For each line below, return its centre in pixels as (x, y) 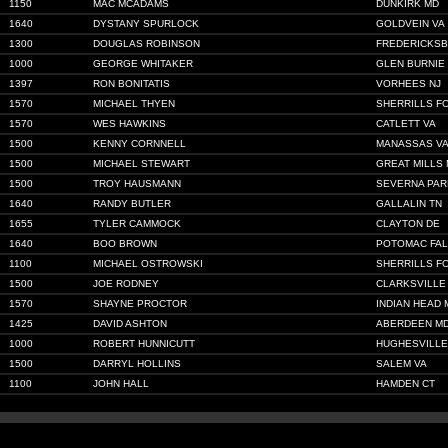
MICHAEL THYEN (134, 103)
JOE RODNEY (126, 283)
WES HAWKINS (129, 123)
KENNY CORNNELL (139, 143)
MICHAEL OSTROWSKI (148, 263)
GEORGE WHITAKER (143, 63)
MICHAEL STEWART (141, 163)
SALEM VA (401, 363)
